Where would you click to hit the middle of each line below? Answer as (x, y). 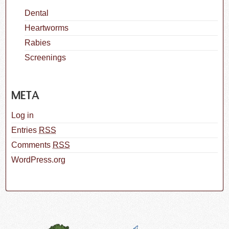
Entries (25, 130)
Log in (23, 115)
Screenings (45, 57)
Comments (32, 145)
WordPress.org (39, 159)
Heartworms (46, 28)
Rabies (37, 42)
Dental (36, 13)
